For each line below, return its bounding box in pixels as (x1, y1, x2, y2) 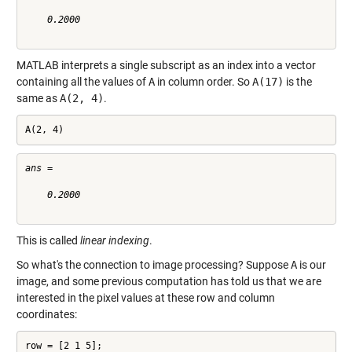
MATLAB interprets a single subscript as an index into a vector (16, 58, 316, 71)
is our (296, 258, 326, 271)
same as (16, 91, 60, 104)
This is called (16, 233, 80, 247)
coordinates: (16, 307, 77, 321)
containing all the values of (16, 75, 148, 88)
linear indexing (79, 233, 149, 247)
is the (283, 75, 312, 88)
